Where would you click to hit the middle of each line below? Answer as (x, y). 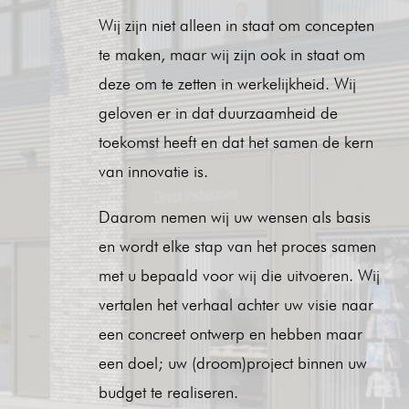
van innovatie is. (153, 171)
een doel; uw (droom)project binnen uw (232, 362)
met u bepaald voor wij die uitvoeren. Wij (239, 275)
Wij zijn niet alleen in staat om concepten (236, 25)
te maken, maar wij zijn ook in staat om (231, 54)
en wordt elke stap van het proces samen (237, 246)
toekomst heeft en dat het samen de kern (236, 142)
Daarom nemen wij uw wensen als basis (234, 216)
